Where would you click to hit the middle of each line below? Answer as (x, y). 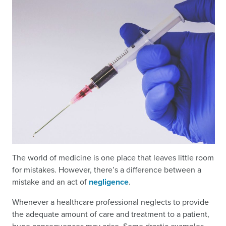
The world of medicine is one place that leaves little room (113, 157)
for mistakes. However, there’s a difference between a (107, 169)
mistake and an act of (50, 182)
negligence (109, 182)
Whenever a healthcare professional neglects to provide (110, 202)
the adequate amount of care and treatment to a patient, (111, 214)
